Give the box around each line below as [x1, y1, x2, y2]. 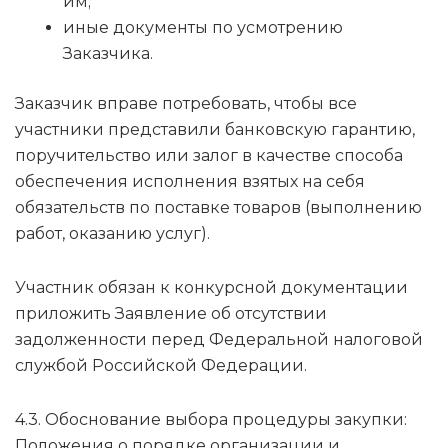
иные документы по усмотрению [63, 18, 343, 38]
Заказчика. [63, 44, 153, 64]
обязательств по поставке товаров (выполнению [15, 198, 422, 218]
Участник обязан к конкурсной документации [15, 278, 408, 298]
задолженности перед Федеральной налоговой [15, 330, 423, 350]
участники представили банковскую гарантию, [15, 120, 415, 140]
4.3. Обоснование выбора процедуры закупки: [15, 410, 407, 430]
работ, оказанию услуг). [15, 224, 210, 244]
